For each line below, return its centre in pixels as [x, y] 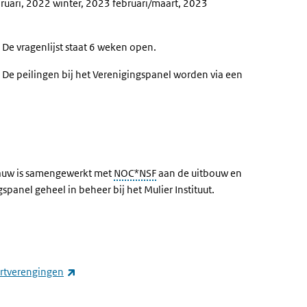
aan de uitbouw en [199, 173]
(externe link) [106, 271]
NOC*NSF [135, 173]
